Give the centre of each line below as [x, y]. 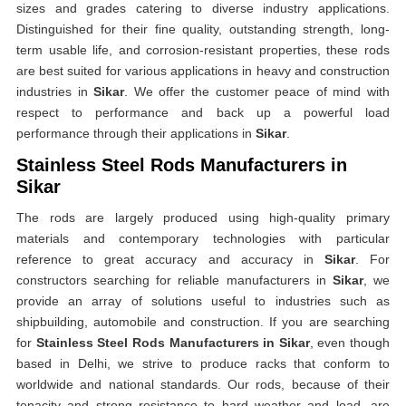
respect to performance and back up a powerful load [203, 112]
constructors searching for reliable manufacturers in [174, 280]
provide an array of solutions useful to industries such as [203, 301]
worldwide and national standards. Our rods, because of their [203, 384]
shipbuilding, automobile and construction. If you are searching [203, 322]
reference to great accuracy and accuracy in [170, 259]
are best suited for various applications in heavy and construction [203, 71]
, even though [349, 343]
